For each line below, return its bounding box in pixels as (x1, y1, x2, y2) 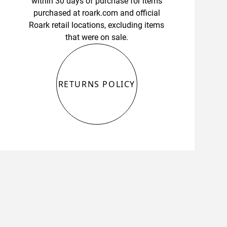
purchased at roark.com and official (33, 8, 160, 18)
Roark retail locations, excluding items (29, 20, 165, 30)
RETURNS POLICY (58, 79, 135, 90)
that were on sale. (65, 32, 128, 43)
